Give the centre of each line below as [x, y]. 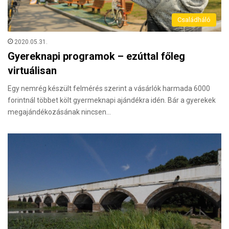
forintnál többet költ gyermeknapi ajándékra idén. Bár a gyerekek [112, 100]
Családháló [194, 20]
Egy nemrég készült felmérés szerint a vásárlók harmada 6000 [109, 89]
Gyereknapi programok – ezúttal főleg [96, 56]
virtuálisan [32, 71]
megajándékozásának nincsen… [59, 112]
